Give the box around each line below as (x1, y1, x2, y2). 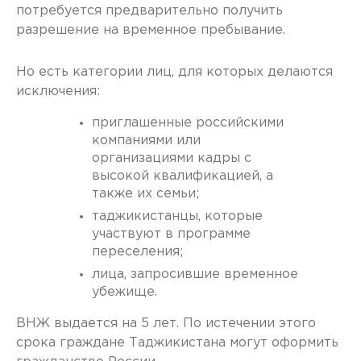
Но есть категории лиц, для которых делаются (16, 66, 333, 79)
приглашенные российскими (92, 117, 284, 130)
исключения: (16, 85, 100, 98)
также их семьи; (92, 188, 199, 201)
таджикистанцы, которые (92, 210, 263, 223)
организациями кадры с (92, 152, 251, 165)
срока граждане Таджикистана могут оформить (16, 337, 338, 350)
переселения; (92, 246, 183, 259)
